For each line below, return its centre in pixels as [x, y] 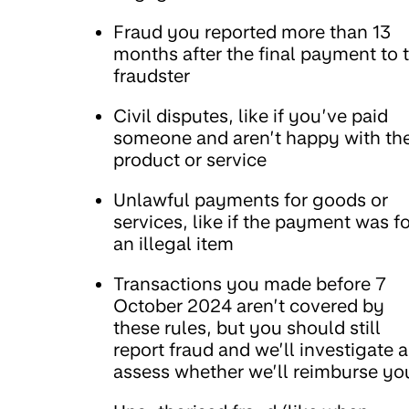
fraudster [152, 76]
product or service [190, 160]
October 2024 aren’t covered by [249, 306]
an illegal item [173, 244]
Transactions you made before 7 [250, 284]
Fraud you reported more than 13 [252, 32]
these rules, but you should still [247, 328]
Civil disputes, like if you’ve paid [251, 116]
